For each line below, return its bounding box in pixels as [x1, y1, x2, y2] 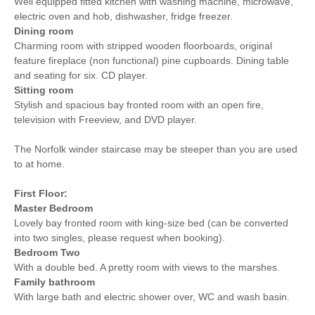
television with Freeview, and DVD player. [14, 113, 197, 125]
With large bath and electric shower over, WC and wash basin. [14, 290, 290, 302]
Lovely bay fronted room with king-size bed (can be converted [14, 217, 288, 229]
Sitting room [14, 84, 73, 96]
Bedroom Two [14, 246, 80, 258]
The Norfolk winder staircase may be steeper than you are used [14, 143, 297, 155]
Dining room [14, 25, 73, 37]
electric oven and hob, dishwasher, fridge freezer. [14, 10, 233, 22]
